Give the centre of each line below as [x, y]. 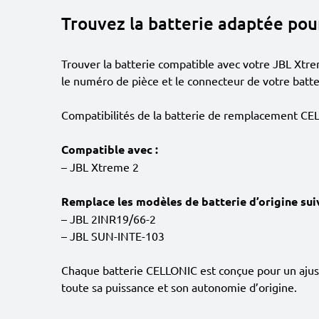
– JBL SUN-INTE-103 [113, 236]
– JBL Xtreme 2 [100, 167]
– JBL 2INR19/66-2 [109, 219]
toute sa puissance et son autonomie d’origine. [179, 287]
